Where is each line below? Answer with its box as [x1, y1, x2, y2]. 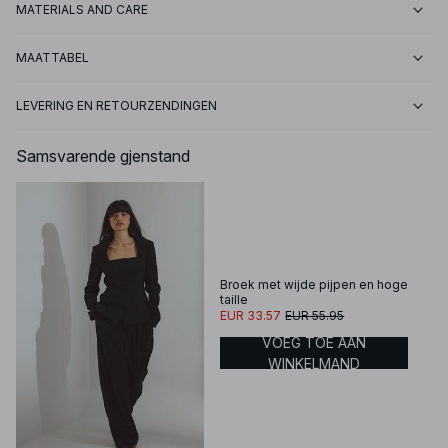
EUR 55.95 [285, 308, 345, 324]
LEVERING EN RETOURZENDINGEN [16, 98, 217, 114]
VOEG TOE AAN [262, 334, 367, 352]
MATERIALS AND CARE [16, 2, 148, 18]
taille [220, 292, 249, 308]
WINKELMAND [268, 355, 361, 373]
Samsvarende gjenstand [16, 146, 190, 167]
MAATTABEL [16, 50, 89, 66]
